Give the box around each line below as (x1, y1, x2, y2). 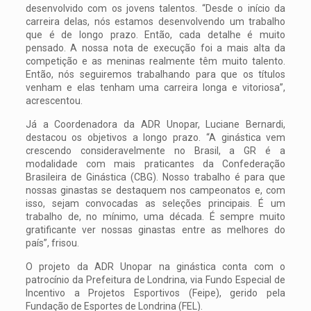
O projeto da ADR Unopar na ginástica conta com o (25, 261, 286, 273)
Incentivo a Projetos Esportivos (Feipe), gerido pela (25, 287, 286, 299)
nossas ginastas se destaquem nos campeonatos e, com (25, 185, 286, 196)
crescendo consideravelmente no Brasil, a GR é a (25, 145, 286, 157)
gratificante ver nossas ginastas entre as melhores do (25, 224, 286, 236)
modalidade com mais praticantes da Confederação (25, 158, 286, 170)
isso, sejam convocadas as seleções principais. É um (25, 198, 286, 210)
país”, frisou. (25, 237, 79, 249)
